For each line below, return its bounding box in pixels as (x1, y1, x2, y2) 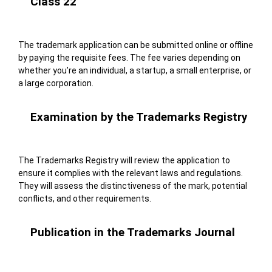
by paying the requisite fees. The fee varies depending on (18, 53, 240, 63)
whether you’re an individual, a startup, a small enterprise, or (18, 66, 251, 76)
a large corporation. (18, 78, 95, 89)
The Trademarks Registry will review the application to (18, 155, 230, 166)
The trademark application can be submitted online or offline (18, 40, 253, 50)
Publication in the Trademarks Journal (30, 226, 235, 240)
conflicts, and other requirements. (18, 194, 151, 204)
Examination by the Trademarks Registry (30, 110, 247, 124)
